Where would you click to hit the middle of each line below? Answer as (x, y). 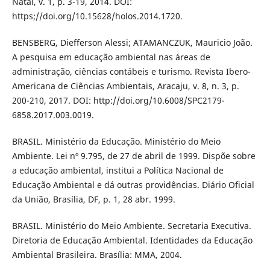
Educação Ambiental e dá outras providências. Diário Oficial (133, 184)
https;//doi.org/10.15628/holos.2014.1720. (97, 16)
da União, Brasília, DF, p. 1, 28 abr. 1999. (93, 199)
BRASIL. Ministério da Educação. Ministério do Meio (116, 141)
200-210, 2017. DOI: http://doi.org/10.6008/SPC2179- (118, 100)
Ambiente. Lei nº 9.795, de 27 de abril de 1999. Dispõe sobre (133, 155)
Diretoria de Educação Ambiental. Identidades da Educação (132, 240)
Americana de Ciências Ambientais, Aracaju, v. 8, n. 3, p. (125, 86)
